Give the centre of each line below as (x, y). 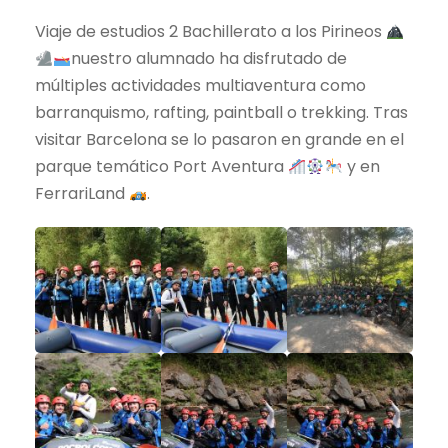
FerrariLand (82, 194)
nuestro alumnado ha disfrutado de (209, 59)
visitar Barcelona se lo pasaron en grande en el (219, 140)
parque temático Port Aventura (161, 167)
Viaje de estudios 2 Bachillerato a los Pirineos (210, 32)
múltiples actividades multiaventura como (200, 86)
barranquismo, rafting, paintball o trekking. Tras (221, 113)
